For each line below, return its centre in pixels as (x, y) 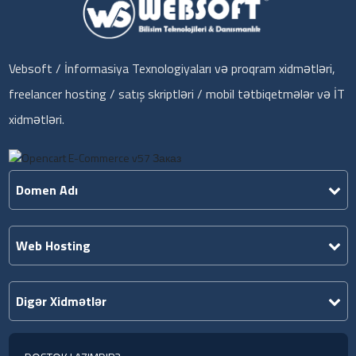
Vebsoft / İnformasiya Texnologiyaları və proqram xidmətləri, (172, 69)
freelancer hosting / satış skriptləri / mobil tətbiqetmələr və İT (176, 94)
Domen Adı (46, 190)
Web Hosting (53, 246)
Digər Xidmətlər (61, 302)
